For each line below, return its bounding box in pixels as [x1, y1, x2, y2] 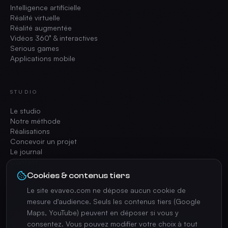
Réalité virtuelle [10, 13, 60, 22]
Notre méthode [10, 117, 61, 125]
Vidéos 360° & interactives [10, 34, 98, 42]
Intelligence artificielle [10, 3, 81, 12]
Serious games [10, 44, 59, 52]
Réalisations [10, 127, 50, 135]
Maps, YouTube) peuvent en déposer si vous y [27, 208, 179, 217]
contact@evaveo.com [18, 210, 92, 218]
